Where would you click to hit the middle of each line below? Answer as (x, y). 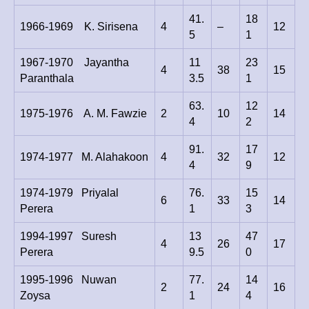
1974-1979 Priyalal (69, 193)
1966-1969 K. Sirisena (79, 27)
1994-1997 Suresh (68, 237)
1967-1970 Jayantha (74, 63)
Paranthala (47, 79)
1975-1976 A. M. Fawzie (83, 114)
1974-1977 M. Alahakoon (84, 157)
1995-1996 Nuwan (68, 280)
